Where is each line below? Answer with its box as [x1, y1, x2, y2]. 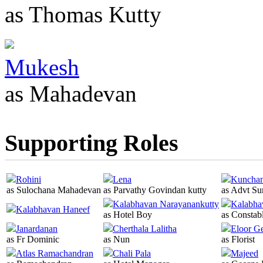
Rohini [16, 174, 41, 185]
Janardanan [16, 224, 58, 234]
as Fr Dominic [6, 234, 59, 245]
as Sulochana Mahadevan [6, 185, 101, 195]
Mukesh [5, 54, 79, 80]
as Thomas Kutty [5, 1, 161, 27]
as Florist [221, 234, 255, 245]
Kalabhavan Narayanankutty [113, 199, 219, 210]
